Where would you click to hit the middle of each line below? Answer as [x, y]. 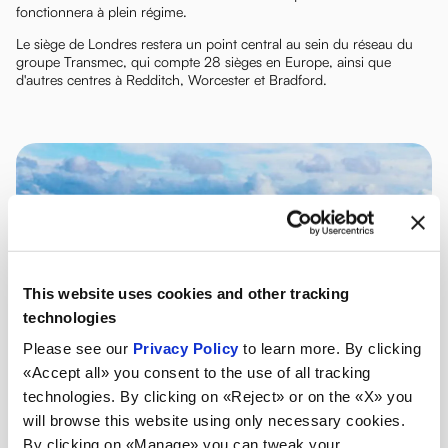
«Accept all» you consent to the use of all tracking [197, 372]
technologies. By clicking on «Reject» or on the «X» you [218, 396]
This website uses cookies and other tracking [186, 293]
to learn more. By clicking [329, 348]
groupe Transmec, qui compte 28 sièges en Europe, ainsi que [203, 61]
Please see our [78, 348]
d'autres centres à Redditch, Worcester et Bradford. [171, 79]
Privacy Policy [185, 348]
